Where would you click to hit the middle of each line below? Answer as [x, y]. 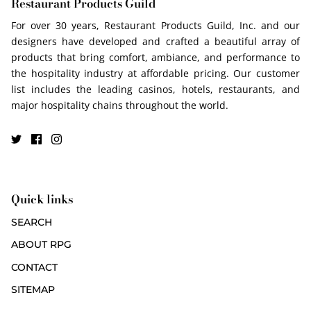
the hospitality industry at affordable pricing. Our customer [155, 73]
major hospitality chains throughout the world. [120, 105]
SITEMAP [33, 290]
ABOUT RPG [41, 245]
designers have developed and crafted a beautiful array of [155, 41]
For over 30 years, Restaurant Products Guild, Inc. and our [155, 25]
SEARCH [32, 222]
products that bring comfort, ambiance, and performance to [155, 57]
